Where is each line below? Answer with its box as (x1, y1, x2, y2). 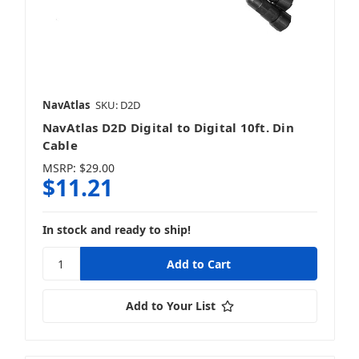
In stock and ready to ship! (42, 222, 191, 238)
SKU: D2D (95, 98, 140, 113)
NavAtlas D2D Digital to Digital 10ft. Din (42, 119, 294, 136)
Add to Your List (125, 298, 216, 314)
